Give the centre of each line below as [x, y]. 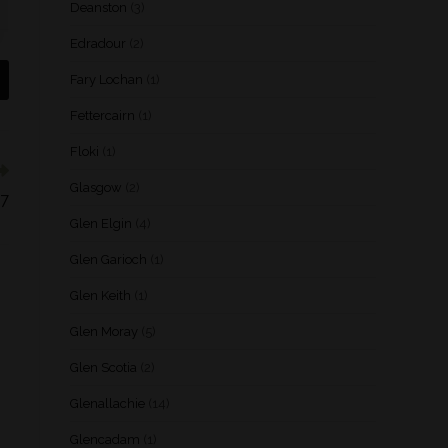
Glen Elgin [101, 223]
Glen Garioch [108, 259]
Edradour [98, 43]
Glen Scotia [103, 367]
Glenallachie [107, 403]
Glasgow [96, 187]
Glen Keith [100, 295]
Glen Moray [104, 331]
